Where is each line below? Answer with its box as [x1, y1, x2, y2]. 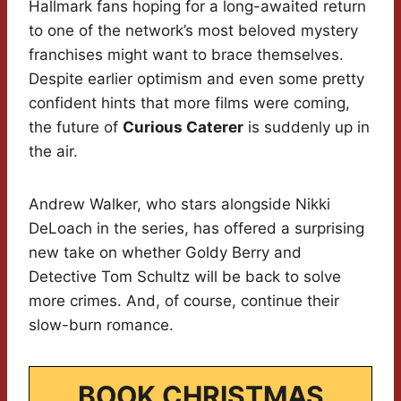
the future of [29, 118, 123, 137]
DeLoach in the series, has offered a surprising [29, 219, 364, 238]
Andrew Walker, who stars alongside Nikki [29, 195, 330, 214]
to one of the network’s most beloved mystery [29, 21, 358, 40]
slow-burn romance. [29, 316, 174, 335]
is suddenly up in [243, 118, 370, 137]
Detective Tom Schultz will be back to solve [29, 268, 341, 286]
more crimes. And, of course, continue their [29, 292, 339, 311]
